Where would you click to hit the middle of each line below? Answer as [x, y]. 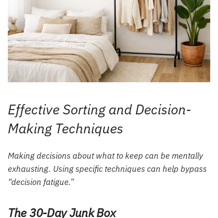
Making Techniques [65, 128]
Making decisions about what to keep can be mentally [105, 155]
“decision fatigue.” [41, 182]
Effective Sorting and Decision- [100, 109]
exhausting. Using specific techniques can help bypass [107, 169]
